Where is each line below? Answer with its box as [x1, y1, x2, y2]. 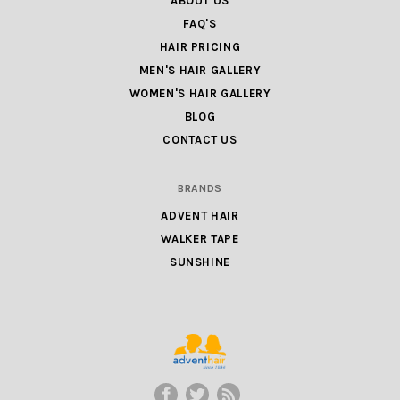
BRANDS [178, 181, 222, 195]
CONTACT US [162, 132, 237, 146]
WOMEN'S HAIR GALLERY [129, 86, 271, 100]
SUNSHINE [169, 254, 231, 269]
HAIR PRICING [159, 39, 241, 54]
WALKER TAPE [161, 231, 239, 246]
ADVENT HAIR [161, 208, 239, 222]
